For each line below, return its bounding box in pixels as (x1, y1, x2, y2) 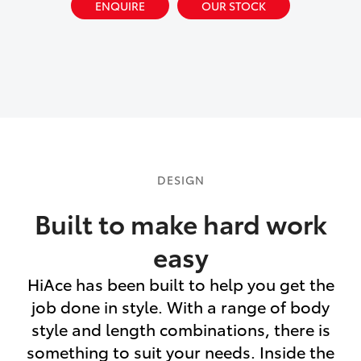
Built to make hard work (34, 205, 327, 242)
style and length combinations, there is (31, 317, 330, 341)
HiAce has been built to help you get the (27, 272, 334, 296)
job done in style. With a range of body (31, 295, 330, 318)
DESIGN (156, 172, 205, 189)
